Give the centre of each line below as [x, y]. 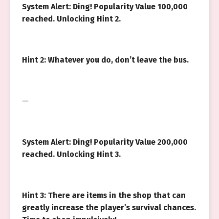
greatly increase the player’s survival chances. [109, 208]
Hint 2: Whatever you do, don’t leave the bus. [105, 60]
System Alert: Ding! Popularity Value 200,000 [105, 142]
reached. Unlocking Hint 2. [71, 19]
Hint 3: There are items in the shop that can [104, 195]
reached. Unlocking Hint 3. [71, 154]
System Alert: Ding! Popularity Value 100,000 [105, 7]
